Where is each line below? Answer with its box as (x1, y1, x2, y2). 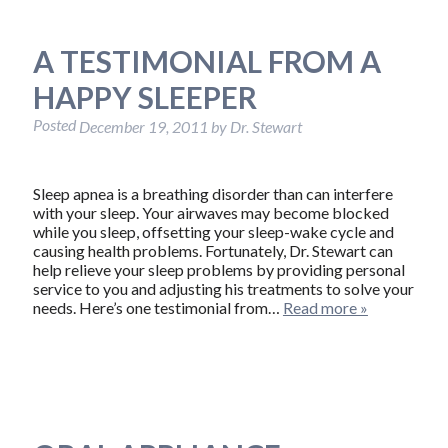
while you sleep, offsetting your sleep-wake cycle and (32, 222, 394, 242)
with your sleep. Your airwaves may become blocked (32, 203, 389, 223)
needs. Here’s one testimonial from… (32, 298, 283, 318)
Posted (32, 114, 79, 134)
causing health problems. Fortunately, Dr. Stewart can (32, 241, 393, 261)
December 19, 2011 (78, 117, 208, 137)
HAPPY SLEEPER (32, 78, 257, 115)
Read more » (282, 298, 368, 318)
